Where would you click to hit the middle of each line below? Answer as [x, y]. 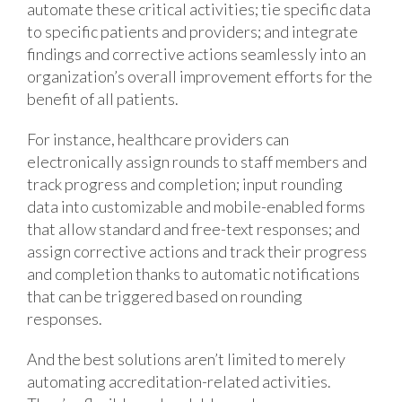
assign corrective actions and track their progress [197, 251]
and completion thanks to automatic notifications [193, 273]
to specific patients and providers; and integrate [192, 31]
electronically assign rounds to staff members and [197, 161]
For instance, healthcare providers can [158, 139]
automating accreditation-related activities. [179, 381]
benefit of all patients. [103, 98]
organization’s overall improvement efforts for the [200, 76]
